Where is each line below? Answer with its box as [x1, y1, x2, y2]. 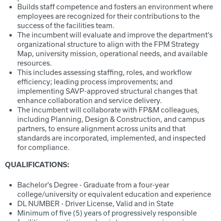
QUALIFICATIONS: [5, 161, 70, 169]
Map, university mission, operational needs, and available [17, 49, 208, 58]
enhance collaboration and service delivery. [17, 96, 162, 105]
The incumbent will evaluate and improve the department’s [17, 31, 213, 39]
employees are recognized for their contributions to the [17, 12, 200, 20]
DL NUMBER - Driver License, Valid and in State [17, 199, 174, 208]
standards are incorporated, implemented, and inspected [17, 134, 206, 142]
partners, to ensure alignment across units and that [17, 124, 185, 133]
